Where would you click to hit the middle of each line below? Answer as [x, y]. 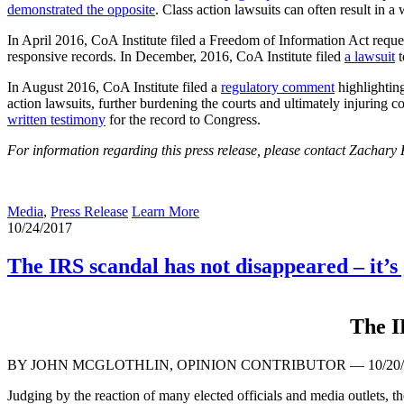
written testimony [56, 119]
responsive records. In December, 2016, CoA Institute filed [176, 56]
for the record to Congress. [183, 119]
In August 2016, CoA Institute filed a [114, 87]
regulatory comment [278, 87]
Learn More [165, 211]
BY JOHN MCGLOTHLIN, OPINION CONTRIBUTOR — [188, 364]
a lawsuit [370, 56]
